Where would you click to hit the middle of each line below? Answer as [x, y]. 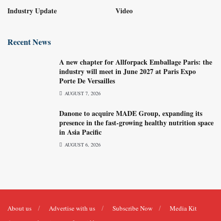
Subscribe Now [132, 208]
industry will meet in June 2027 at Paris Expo [128, 71]
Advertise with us [72, 208]
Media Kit [183, 208]
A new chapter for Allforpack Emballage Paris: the [136, 62]
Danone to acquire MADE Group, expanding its [131, 113]
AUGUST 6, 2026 [82, 144]
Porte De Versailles [87, 80]
